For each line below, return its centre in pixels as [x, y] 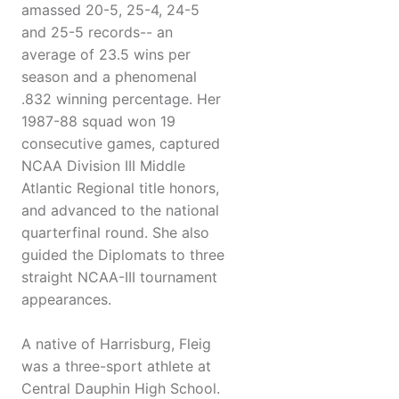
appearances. [66, 300]
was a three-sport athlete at [116, 366]
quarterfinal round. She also [115, 233]
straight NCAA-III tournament [119, 277]
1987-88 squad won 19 [98, 122]
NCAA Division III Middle [103, 166]
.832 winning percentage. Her [121, 99]
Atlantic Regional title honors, [120, 188]
